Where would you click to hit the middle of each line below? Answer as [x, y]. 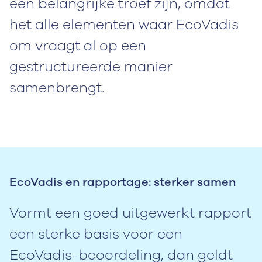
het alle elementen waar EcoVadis [124, 24]
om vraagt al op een [78, 45]
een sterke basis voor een [96, 234]
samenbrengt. [57, 87]
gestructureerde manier [91, 66]
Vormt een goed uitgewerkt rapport [130, 213]
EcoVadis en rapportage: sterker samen [123, 182]
